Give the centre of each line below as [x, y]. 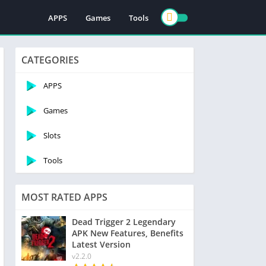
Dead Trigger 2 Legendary [124, 222]
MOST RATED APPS [64, 197]
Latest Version [101, 244]
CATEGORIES [50, 60]
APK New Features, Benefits [128, 233]
